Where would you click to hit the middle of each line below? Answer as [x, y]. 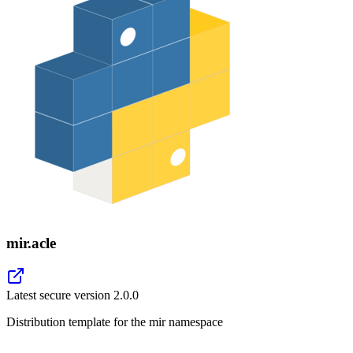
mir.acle [31, 243]
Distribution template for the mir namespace [115, 322]
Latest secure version [60, 295]
